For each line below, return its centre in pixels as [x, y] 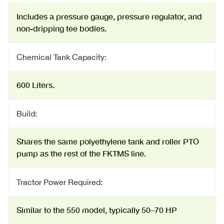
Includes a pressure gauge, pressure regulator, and [109, 16]
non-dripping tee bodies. [61, 28]
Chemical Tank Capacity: [61, 57]
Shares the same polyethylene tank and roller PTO [108, 141]
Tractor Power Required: [59, 182]
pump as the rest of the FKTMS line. [81, 153]
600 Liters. [35, 85]
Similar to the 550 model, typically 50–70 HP [97, 210]
